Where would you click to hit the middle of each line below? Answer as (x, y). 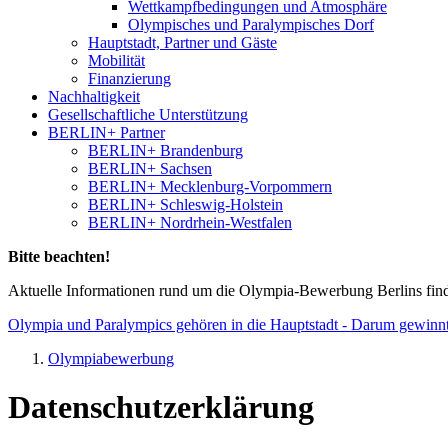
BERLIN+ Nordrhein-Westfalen (190, 222)
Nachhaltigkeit (94, 96)
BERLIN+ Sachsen (150, 168)
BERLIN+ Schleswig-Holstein (185, 204)
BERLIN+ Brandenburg (165, 150)
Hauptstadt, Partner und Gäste (182, 42)
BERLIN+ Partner (106, 132)
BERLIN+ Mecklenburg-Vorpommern (210, 186)
